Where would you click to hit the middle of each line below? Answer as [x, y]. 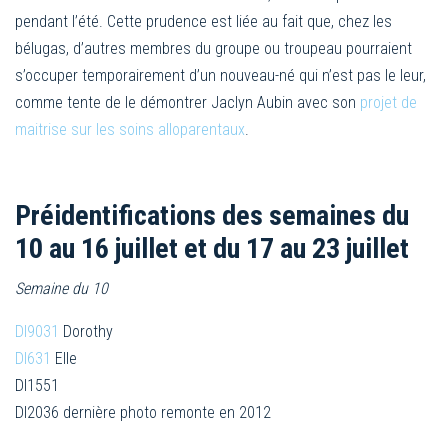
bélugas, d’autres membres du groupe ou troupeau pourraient [213, 49]
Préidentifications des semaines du [212, 216]
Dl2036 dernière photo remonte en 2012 [143, 413]
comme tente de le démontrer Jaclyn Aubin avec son [187, 103]
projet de [388, 103]
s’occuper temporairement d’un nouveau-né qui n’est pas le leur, [220, 76]
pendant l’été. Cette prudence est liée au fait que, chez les [203, 22]
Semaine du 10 [61, 289]
